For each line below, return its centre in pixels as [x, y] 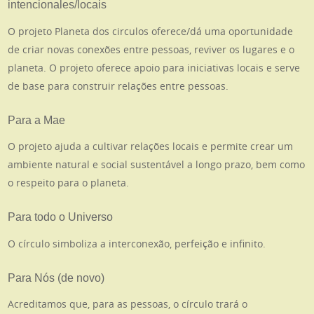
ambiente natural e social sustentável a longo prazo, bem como [157, 165]
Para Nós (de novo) [56, 278]
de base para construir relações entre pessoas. [118, 86]
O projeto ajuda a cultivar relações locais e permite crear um [151, 146]
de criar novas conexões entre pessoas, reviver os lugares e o [151, 49]
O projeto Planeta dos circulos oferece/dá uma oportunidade [151, 31]
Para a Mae [37, 120]
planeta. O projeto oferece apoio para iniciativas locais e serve [154, 67]
